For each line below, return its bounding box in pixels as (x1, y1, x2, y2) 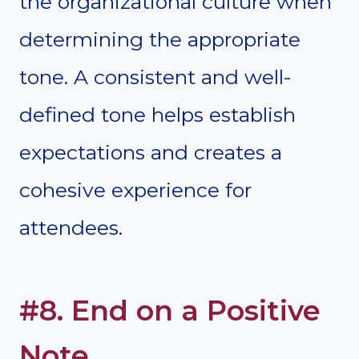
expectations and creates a (19, 139, 282, 164)
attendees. (19, 215, 123, 240)
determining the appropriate (19, 26, 301, 51)
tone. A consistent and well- (19, 64, 292, 89)
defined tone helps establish (19, 102, 296, 127)
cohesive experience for (19, 177, 252, 202)
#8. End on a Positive (19, 293, 321, 329)
